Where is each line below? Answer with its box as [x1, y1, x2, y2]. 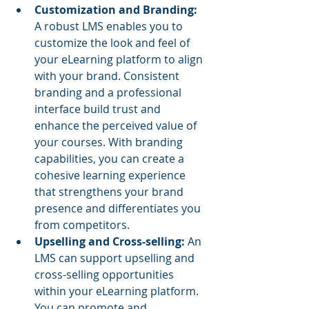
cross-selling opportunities [34, 266, 177, 282]
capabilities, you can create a [34, 150, 187, 166]
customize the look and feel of [34, 34, 192, 50]
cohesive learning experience [34, 167, 188, 183]
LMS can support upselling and [34, 250, 197, 266]
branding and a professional [34, 84, 184, 100]
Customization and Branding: [34, 1, 200, 17]
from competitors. [34, 217, 130, 232]
